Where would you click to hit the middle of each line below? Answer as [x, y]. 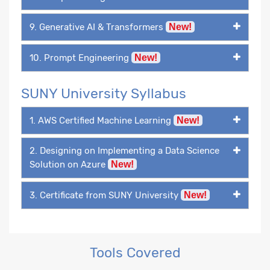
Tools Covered [135, 252]
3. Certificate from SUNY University [105, 195]
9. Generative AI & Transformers [98, 27]
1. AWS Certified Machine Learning [102, 120]
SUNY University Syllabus [104, 93]
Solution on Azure [69, 164]
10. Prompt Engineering [80, 58]
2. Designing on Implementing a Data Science [124, 150]
